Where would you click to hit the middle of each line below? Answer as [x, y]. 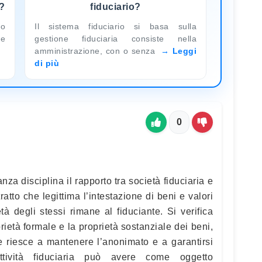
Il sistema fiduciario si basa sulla [116, 26]
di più [47, 63]
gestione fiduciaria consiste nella [116, 38]
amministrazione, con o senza [96, 51]
